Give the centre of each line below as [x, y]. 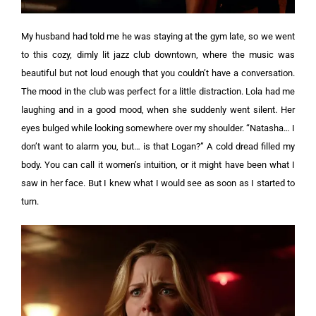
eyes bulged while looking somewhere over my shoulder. [134, 128]
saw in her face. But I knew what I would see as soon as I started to [158, 183]
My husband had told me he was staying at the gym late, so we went [158, 36]
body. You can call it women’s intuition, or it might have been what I [158, 165]
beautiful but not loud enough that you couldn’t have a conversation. [158, 73]
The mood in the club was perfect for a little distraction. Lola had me [158, 91]
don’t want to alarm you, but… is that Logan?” [114, 146]
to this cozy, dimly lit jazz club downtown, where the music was [158, 55]
